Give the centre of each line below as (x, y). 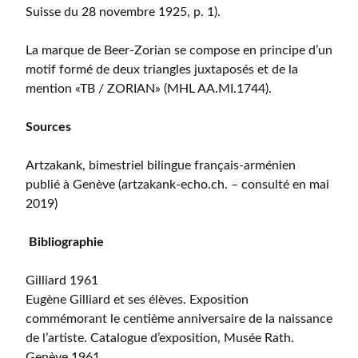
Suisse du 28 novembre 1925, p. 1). (123, 12)
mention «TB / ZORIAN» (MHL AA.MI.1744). (149, 88)
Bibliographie (66, 242)
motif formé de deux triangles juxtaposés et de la (162, 69)
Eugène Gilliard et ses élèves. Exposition (137, 299)
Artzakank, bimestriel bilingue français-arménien (161, 165)
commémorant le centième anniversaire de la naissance (179, 318)
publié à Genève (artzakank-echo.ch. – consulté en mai (177, 184)
